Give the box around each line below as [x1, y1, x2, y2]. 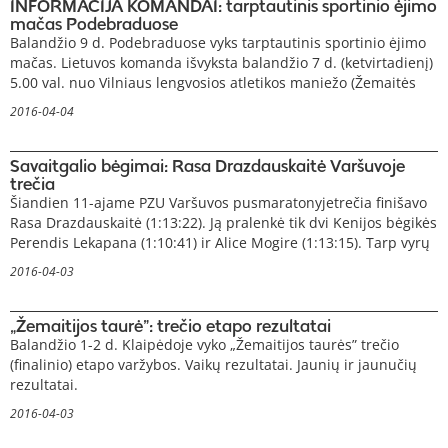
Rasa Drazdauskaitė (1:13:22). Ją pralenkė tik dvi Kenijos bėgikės [10, 214, 437, 232]
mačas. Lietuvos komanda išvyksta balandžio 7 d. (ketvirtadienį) [10, 54, 433, 72]
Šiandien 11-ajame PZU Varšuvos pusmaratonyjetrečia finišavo [10, 194, 427, 212]
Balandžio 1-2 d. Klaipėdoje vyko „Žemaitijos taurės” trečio [10, 336, 399, 354]
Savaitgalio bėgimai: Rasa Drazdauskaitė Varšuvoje [10, 155, 405, 177]
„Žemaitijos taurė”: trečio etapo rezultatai [10, 315, 331, 337]
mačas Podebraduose [10, 13, 178, 35]
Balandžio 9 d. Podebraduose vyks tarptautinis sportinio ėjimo [10, 34, 426, 52]
